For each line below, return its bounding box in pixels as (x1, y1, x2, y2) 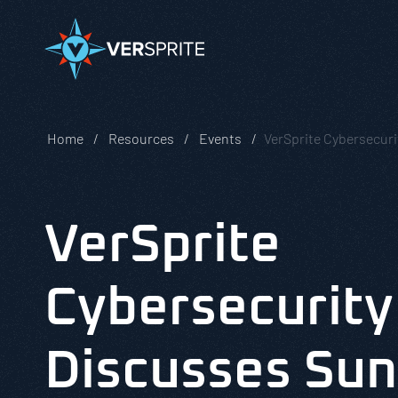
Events (199, 130, 242, 147)
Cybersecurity (44, 283, 394, 336)
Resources (108, 130, 174, 147)
